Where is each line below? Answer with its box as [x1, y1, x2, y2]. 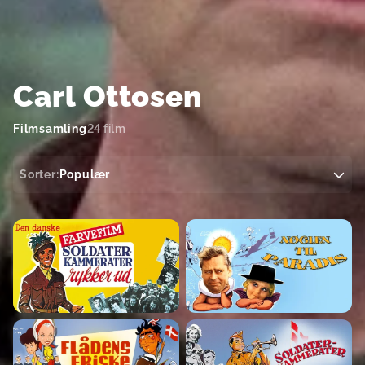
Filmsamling [13, 121, 87, 135]
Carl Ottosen [13, 78, 202, 113]
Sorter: [20, 167, 59, 181]
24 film [86, 121, 126, 135]
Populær [59, 167, 111, 181]
